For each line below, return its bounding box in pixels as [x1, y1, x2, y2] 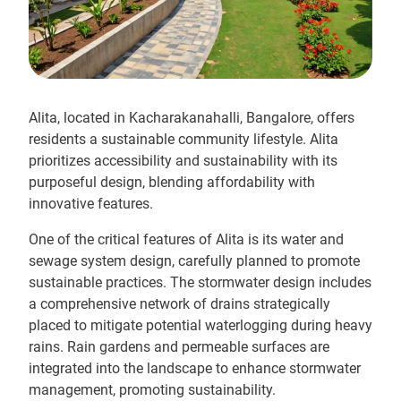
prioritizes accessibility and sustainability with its [29, 152, 337, 169]
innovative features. [29, 195, 153, 212]
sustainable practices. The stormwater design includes [29, 274, 371, 291]
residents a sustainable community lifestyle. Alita [29, 131, 338, 148]
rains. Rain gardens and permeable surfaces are [29, 338, 329, 355]
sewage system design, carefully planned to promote [29, 252, 360, 269]
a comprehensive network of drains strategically [29, 295, 330, 312]
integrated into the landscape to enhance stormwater [29, 360, 361, 377]
